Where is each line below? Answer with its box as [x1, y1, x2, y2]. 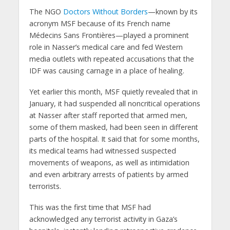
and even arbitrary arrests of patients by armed [29, 169, 188, 179]
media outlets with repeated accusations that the [29, 54, 194, 64]
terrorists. [29, 181, 61, 191]
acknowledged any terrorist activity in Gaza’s [29, 214, 178, 224]
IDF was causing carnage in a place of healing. [29, 66, 184, 76]
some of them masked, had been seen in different [29, 122, 198, 132]
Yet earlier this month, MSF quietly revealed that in [29, 86, 198, 97]
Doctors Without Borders [63, 7, 148, 17]
